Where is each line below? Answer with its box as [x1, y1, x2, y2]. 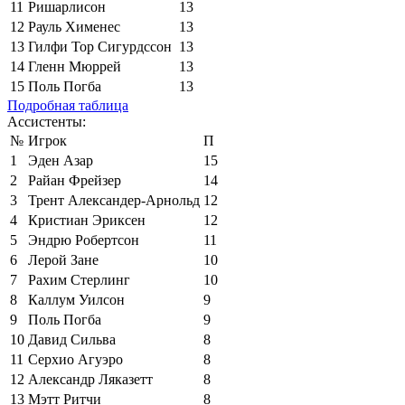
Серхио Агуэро [28, 351, 123, 367]
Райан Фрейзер [28, 172, 121, 188]
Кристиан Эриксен [28, 212, 146, 228]
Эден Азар [28, 152, 93, 168]
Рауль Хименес [28, 18, 120, 34]
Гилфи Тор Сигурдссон [28, 38, 172, 54]
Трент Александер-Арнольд [28, 192, 200, 208]
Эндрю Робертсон [28, 231, 139, 248]
